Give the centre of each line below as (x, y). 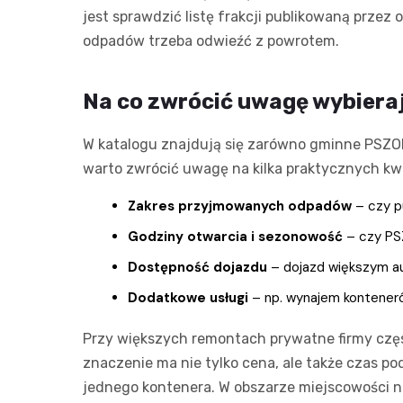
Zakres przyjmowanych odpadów (240, 206)
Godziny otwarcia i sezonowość (235, 236)
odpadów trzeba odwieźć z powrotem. (211, 40)
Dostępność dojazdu (197, 267)
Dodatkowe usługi (188, 297)
